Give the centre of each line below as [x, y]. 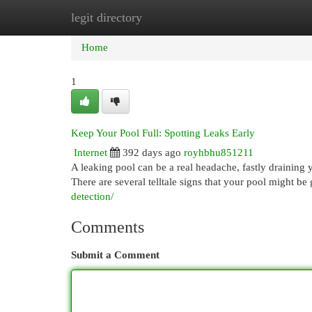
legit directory [107, 17]
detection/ [92, 196]
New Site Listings [177, 17]
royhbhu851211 [219, 153]
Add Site [255, 17]
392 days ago [152, 153]
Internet [91, 153]
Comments [108, 227]
